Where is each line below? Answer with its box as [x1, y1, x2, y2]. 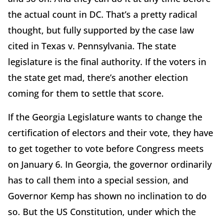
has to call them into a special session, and [8, 174, 188, 186]
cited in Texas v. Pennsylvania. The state [8, 40, 176, 52]
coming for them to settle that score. [8, 87, 164, 100]
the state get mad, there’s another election [8, 72, 188, 84]
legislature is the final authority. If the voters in [8, 56, 206, 68]
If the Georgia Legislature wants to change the [8, 111, 202, 123]
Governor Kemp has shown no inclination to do [8, 190, 207, 202]
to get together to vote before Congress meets [8, 143, 204, 155]
